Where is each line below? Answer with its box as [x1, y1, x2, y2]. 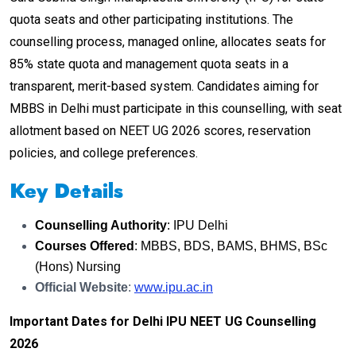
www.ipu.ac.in [134, 281, 213, 295]
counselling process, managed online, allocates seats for [10, 34, 326, 50]
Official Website [35, 281, 128, 295]
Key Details [10, 176, 123, 206]
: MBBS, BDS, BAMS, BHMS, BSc [134, 239, 327, 253]
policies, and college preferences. [10, 145, 198, 161]
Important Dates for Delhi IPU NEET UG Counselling [10, 314, 316, 330]
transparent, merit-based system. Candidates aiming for [10, 79, 319, 95]
